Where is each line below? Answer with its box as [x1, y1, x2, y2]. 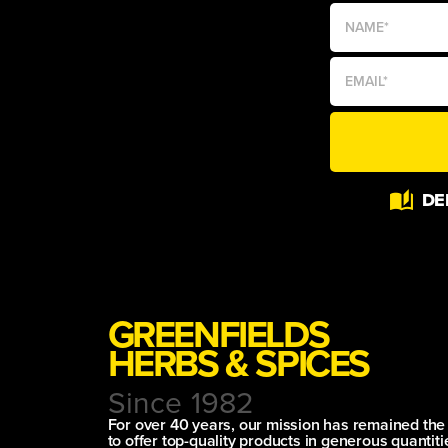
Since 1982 [107, 381, 255, 423]
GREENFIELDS [107, 306, 329, 361]
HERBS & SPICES [107, 335, 369, 390]
